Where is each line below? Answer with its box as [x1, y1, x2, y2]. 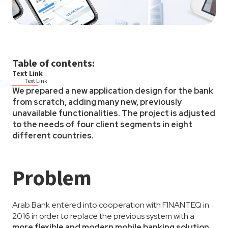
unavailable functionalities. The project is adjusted [12, 108, 215, 119]
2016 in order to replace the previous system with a [12, 211, 194, 221]
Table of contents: [12, 56, 95, 71]
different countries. [12, 130, 94, 141]
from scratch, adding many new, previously [12, 97, 182, 107]
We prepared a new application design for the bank [12, 85, 213, 96]
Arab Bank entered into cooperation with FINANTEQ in [12, 199, 209, 210]
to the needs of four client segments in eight [12, 119, 192, 130]
